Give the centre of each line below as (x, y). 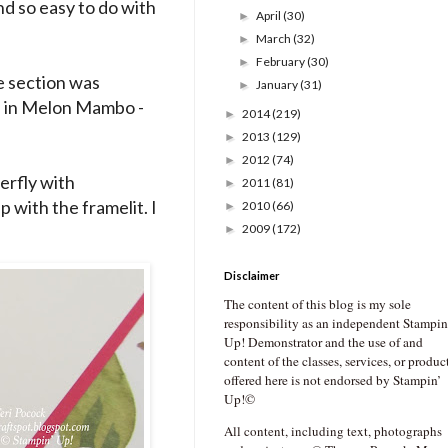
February (282, 62)
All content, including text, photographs (333, 431)
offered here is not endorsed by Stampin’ (332, 380)
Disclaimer (252, 276)
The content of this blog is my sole (317, 304)
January (278, 85)
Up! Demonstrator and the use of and (323, 342)
